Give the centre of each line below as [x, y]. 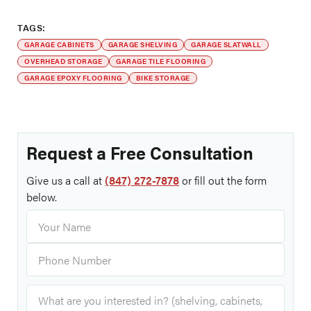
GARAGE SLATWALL [226, 44]
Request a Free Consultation [140, 152]
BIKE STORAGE [163, 78]
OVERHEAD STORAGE [63, 61]
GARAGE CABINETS [59, 44]
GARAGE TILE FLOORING [161, 61]
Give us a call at [66, 180]
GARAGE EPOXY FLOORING [73, 78]
